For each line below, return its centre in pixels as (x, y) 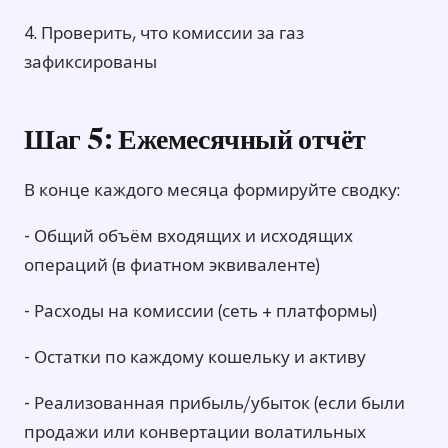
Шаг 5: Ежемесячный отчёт (195, 142)
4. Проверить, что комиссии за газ (164, 33)
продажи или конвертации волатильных (195, 432)
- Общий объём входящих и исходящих (188, 236)
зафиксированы (90, 62)
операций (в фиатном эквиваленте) (172, 265)
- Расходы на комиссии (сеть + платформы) (200, 311)
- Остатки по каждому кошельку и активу (195, 357)
